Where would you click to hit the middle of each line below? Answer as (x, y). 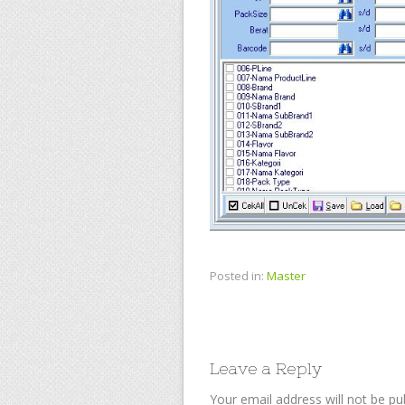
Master (286, 275)
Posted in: (237, 275)
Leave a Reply (266, 368)
